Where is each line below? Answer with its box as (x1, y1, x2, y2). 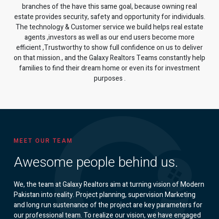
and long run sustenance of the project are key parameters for (14, 200, 202, 211)
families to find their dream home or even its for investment (19, 63, 200, 74)
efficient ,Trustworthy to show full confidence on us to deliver (16, 43, 203, 53)
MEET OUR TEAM (14, 137, 73, 145)
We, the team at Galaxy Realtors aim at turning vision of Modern (14, 179, 204, 190)
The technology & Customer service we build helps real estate (16, 22, 203, 33)
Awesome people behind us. (14, 154, 178, 171)
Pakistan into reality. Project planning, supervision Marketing (14, 190, 196, 200)
